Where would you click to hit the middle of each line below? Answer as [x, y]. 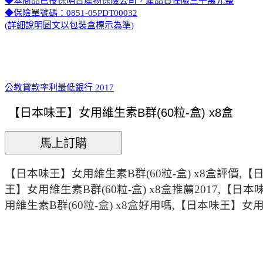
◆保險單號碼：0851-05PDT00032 [71, 13]
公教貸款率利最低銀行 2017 [59, 87]
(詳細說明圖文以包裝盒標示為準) [69, 25]
